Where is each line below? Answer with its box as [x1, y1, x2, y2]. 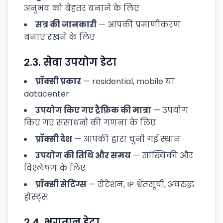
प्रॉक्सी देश [35, 133, 72, 145]
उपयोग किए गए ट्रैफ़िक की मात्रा [35, 105, 151, 116]
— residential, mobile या [81, 76, 175, 87]
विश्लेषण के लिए [24, 162, 86, 174]
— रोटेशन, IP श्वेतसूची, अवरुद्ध [87, 179, 194, 190]
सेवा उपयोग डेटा [43, 55, 116, 69]
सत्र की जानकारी [35, 19, 97, 30]
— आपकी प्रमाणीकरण [97, 19, 181, 30]
